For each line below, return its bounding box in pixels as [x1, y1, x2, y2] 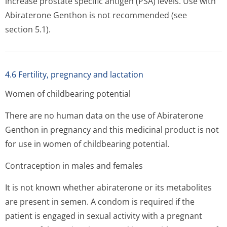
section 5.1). [5, 24, 51, 35]
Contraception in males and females [5, 160, 143, 171]
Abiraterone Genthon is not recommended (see [5, 10, 187, 21]
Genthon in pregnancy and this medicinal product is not [5, 124, 219, 135]
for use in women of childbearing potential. [5, 138, 169, 149]
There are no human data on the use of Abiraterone [5, 110, 203, 121]
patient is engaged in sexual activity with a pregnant [5, 210, 202, 221]
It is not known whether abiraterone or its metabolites [5, 182, 212, 193]
